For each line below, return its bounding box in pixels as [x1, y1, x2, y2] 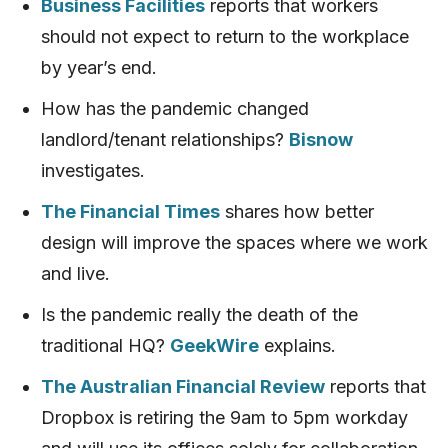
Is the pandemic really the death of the [41, 303, 358, 325]
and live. [41, 262, 110, 284]
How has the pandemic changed [41, 97, 309, 119]
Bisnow [289, 128, 353, 150]
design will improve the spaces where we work [41, 231, 428, 253]
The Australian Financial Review [41, 375, 325, 397]
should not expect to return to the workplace [41, 25, 409, 47]
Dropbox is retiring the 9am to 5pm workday [41, 406, 408, 428]
